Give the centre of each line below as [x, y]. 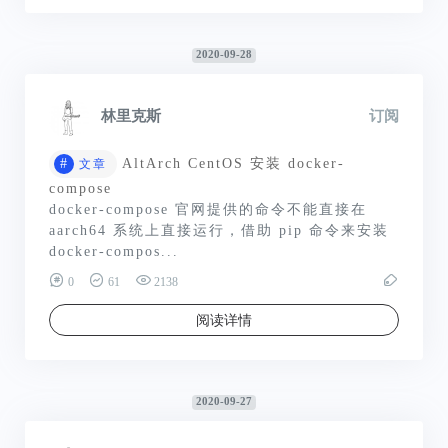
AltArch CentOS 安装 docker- [233, 164]
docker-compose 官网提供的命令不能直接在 [208, 210]
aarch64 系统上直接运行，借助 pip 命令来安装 [219, 231]
